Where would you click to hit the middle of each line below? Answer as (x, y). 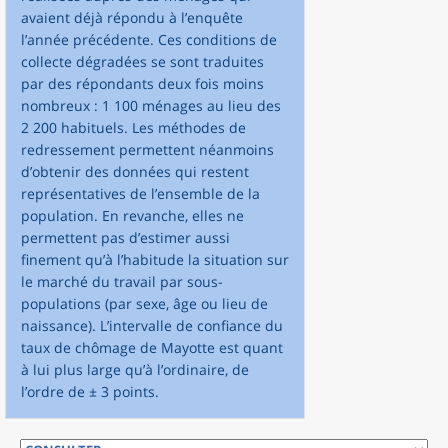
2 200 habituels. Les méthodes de (133, 127)
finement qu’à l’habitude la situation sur (155, 259)
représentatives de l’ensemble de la (140, 193)
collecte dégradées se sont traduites (142, 61)
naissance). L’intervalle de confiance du (152, 325)
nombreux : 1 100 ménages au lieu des (151, 105)
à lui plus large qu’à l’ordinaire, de (135, 369)
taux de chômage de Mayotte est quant (152, 347)
